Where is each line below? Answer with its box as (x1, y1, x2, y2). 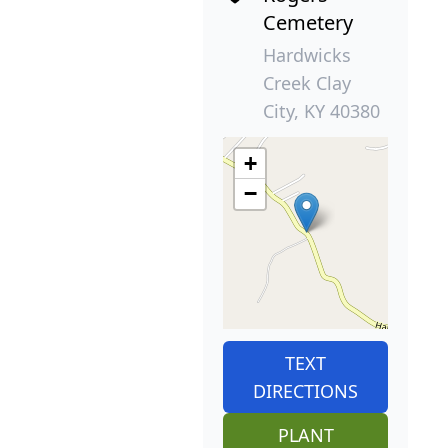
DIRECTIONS (253, 379, 358, 404)
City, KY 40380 (263, 99, 380, 124)
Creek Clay (263, 71, 351, 96)
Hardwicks (263, 43, 351, 68)
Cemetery (263, 9, 353, 37)
